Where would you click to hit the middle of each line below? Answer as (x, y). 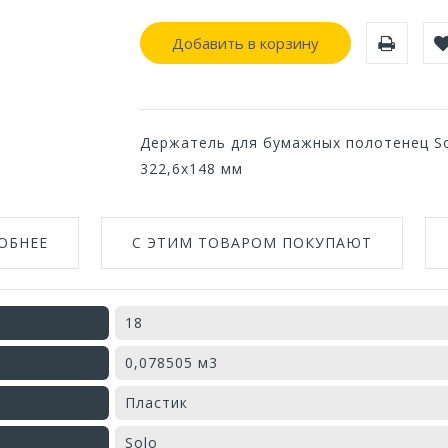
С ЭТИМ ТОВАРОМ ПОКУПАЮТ (252, 242)
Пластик (156, 402)
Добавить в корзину (245, 42)
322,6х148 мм (191, 168)
